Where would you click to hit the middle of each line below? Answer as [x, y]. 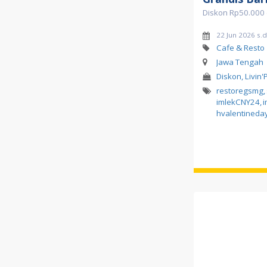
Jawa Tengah [240, 62]
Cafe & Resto [240, 47]
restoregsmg [240, 90]
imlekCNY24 [238, 102]
